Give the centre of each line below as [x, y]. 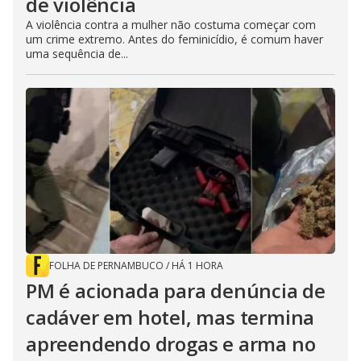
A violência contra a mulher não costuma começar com [171, 25]
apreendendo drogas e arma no [171, 344]
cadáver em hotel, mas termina [170, 317]
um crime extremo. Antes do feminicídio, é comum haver [174, 39]
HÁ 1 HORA [197, 266]
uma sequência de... [77, 54]
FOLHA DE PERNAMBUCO [106, 266]
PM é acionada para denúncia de [176, 291]
